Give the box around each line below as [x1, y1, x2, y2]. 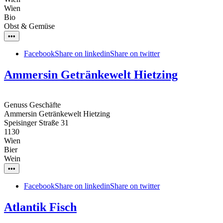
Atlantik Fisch [4, 201, 77, 214]
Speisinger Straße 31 [4, 118, 69, 127]
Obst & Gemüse [4, 22, 55, 31]
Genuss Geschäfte [4, 101, 61, 110]
